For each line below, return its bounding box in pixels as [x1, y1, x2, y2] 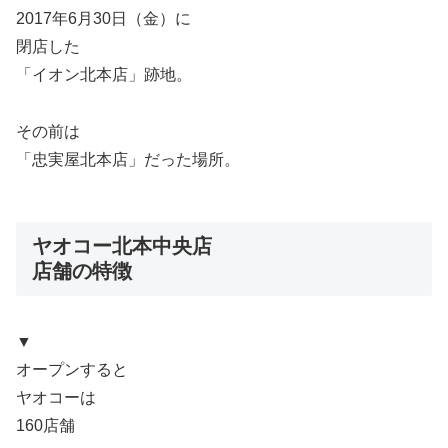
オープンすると [16, 361, 128, 379]
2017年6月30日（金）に [16, 10, 191, 28]
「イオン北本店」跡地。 [16, 66, 192, 84]
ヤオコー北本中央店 [32, 235, 212, 258]
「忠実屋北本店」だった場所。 [16, 151, 240, 169]
